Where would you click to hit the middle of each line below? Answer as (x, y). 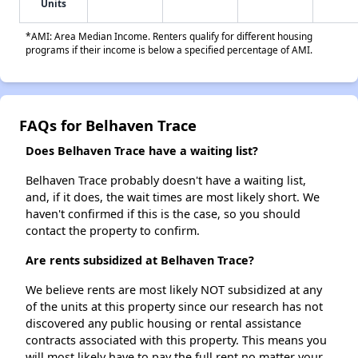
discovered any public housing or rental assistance (163, 324)
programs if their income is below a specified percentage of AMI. (169, 50)
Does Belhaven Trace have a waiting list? (142, 151)
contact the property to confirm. (113, 231)
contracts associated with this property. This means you (176, 340)
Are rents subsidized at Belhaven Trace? (140, 261)
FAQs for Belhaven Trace (108, 125)
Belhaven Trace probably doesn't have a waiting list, (166, 181)
